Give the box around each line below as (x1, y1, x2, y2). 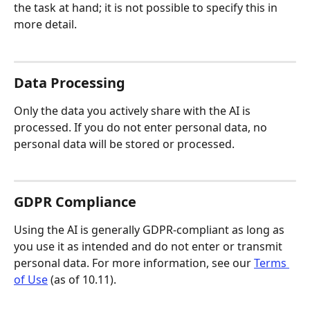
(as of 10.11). (48, 272, 116, 288)
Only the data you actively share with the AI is (14, 102, 253, 118)
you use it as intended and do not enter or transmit (14, 239, 285, 255)
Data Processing (14, 73, 125, 92)
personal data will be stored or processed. (14, 136, 235, 152)
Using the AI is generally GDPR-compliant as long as (14, 222, 287, 238)
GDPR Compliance (14, 192, 136, 212)
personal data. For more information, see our (14, 255, 254, 271)
